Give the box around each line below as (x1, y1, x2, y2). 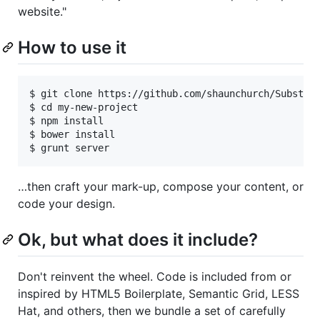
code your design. (18, 196, 115, 211)
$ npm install (29, 115, 104, 127)
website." (18, 4, 66, 19)
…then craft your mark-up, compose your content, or (18, 179, 304, 194)
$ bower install (29, 129, 115, 141)
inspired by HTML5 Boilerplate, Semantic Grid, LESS (18, 286, 299, 301)
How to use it (18, 36, 126, 58)
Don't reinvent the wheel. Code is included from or (18, 269, 291, 284)
